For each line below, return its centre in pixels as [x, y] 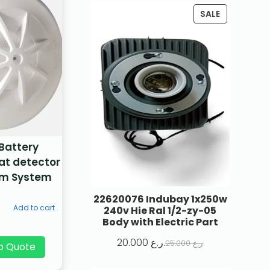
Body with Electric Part [160, 222]
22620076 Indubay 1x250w [160, 199]
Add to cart [34, 208]
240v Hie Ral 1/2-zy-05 [160, 211]
